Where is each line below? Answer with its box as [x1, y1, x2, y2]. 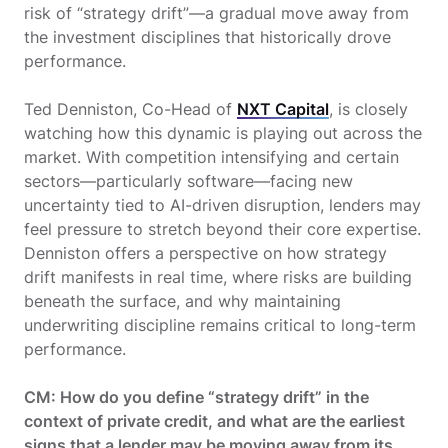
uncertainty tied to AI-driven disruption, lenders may [24, 194, 421, 215]
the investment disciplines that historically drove [24, 26, 391, 47]
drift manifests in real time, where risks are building [24, 266, 412, 287]
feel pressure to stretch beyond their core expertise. [24, 218, 421, 239]
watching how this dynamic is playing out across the [24, 122, 422, 143]
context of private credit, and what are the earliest [24, 410, 405, 431]
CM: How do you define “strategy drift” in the [24, 386, 369, 407]
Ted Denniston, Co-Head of [24, 98, 237, 119]
